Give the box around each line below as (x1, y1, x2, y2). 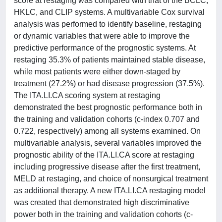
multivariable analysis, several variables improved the (14, 138, 202, 147)
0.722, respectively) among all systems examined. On (14, 126, 201, 135)
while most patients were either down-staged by (14, 67, 180, 76)
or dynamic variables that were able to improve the (14, 31, 190, 40)
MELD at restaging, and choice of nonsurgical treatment (14, 174, 208, 183)
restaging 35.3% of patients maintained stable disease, (14, 55, 205, 64)
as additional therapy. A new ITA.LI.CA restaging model (14, 186, 206, 195)
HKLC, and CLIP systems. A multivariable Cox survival (14, 7, 205, 16)
